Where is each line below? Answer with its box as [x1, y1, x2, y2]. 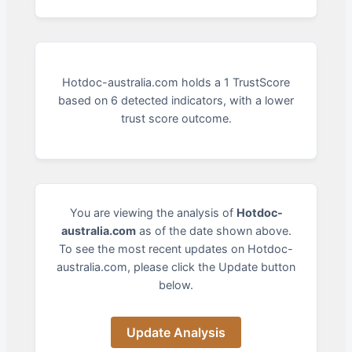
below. [159, 277, 193, 291]
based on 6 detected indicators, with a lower [58, 93, 294, 108]
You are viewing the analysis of [69, 205, 236, 219]
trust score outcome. [120, 112, 232, 126]
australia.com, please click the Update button [57, 259, 295, 273]
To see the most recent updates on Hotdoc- [59, 241, 293, 255]
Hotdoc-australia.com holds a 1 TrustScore [62, 75, 290, 90]
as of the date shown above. [135, 223, 291, 237]
